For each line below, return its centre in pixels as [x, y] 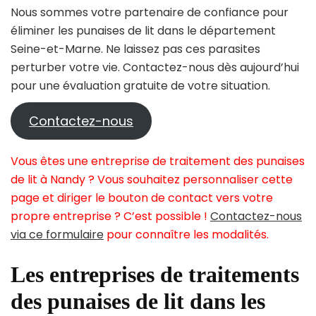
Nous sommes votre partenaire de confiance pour [150, 13]
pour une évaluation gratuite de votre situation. [140, 86]
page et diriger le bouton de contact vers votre [142, 198]
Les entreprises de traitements [155, 275]
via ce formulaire [57, 235]
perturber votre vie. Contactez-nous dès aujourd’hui [155, 68]
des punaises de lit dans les [138, 302]
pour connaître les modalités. [186, 235]
